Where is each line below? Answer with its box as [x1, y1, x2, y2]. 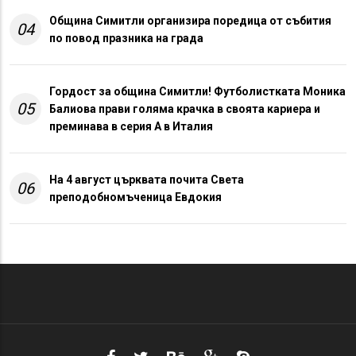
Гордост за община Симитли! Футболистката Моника [49, 85, 346, 99]
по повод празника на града [49, 32, 203, 45]
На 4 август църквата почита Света [49, 173, 244, 187]
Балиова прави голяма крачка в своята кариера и [49, 103, 320, 116]
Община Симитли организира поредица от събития [49, 14, 331, 28]
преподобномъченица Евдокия [49, 191, 222, 204]
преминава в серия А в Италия [49, 120, 213, 133]
